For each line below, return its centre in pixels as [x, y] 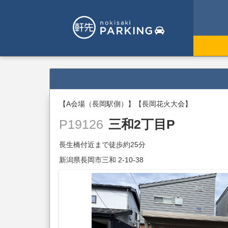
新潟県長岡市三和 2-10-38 [102, 160]
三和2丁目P [142, 124]
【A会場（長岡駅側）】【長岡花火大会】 [126, 104]
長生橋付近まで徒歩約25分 [103, 145]
